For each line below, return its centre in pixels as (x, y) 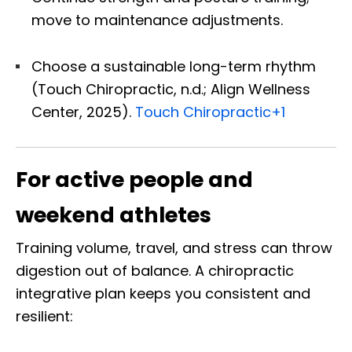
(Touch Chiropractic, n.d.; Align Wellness (171, 89)
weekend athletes (114, 214)
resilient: (44, 316)
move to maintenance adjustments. (157, 20)
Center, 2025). (83, 112)
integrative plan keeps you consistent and (163, 293)
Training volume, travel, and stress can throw (174, 247)
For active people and (134, 179)
